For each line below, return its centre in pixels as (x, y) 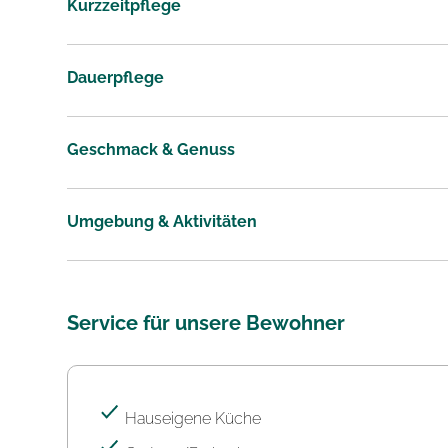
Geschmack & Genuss (151, 149)
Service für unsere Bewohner (206, 322)
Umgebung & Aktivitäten (162, 221)
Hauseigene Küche (191, 418)
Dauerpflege (116, 77)
